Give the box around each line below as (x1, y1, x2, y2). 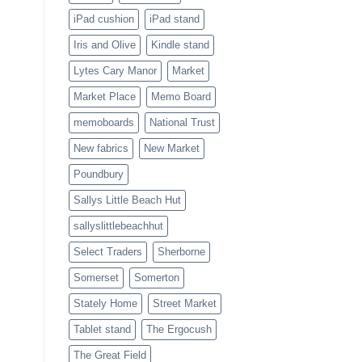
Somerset (73, 271, 119, 284)
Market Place (73, 90, 136, 103)
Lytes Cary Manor (73, 65, 157, 78)
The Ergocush (145, 323, 212, 336)
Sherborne (157, 246, 205, 259)
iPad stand (149, 13, 200, 26)
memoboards (73, 116, 134, 129)
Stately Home (73, 297, 137, 310)
